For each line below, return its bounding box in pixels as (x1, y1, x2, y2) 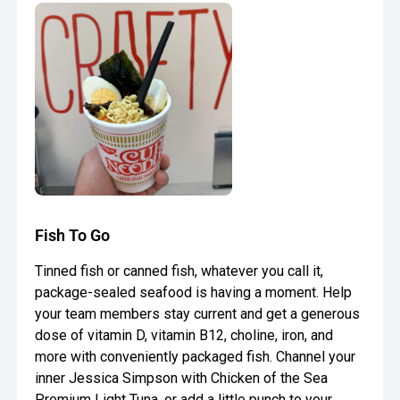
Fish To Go (35, 226, 111, 246)
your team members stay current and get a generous (35, 305, 361, 323)
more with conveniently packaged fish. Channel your (35, 348, 356, 366)
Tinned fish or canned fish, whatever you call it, (35, 262, 324, 280)
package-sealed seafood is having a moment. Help (35, 284, 353, 302)
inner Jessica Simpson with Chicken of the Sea (35, 370, 329, 387)
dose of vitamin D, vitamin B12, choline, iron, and (35, 327, 334, 345)
